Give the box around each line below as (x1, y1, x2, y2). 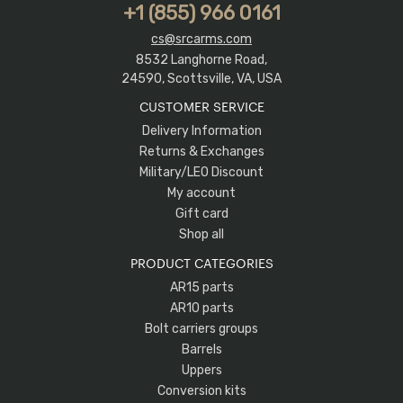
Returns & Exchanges (139, 144, 264, 159)
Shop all (179, 227, 224, 242)
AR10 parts (169, 300, 234, 316)
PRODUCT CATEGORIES (130, 252, 273, 272)
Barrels (181, 342, 222, 357)
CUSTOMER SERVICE (139, 95, 264, 115)
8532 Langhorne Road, (136, 52, 267, 67)
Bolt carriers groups (145, 321, 258, 336)
